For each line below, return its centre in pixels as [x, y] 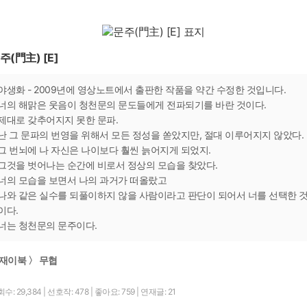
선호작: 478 [69, 291]
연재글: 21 [158, 291]
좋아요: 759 [115, 291]
